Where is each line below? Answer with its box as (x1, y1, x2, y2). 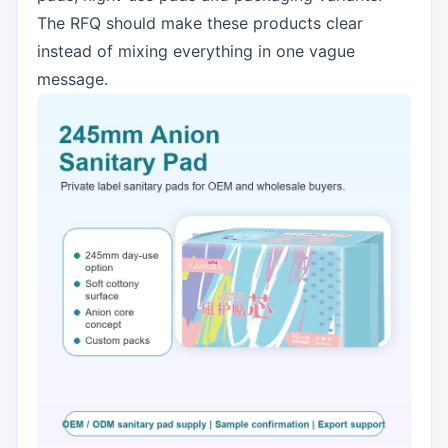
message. (37, 69, 108, 89)
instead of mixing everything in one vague (37, 41, 355, 61)
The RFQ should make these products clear (37, 13, 363, 33)
